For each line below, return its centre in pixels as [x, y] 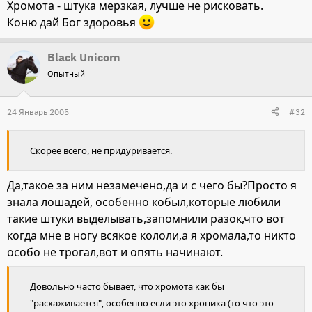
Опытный [66, 73]
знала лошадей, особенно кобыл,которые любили [144, 202]
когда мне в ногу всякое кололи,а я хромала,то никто [151, 235]
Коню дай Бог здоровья [73, 22]
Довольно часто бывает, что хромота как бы [127, 287]
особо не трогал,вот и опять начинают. [115, 252]
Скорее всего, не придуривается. [101, 150]
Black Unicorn [84, 57]
